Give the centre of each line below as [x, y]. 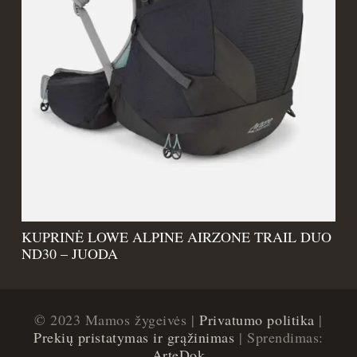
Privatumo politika [257, 319]
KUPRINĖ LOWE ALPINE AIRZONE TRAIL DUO [177, 237]
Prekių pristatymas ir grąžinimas [134, 337]
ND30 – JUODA [70, 254]
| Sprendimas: [279, 337]
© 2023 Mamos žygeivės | [117, 319]
